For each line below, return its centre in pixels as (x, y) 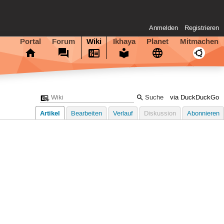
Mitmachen (199, 41)
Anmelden (164, 28)
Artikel (50, 113)
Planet (158, 41)
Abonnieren (203, 114)
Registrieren (202, 28)
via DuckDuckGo (195, 97)
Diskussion (160, 114)
